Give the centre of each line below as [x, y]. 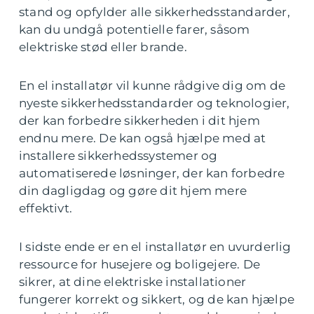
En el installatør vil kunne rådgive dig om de [152, 85]
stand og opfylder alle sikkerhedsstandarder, [155, 12]
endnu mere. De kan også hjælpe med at [143, 138]
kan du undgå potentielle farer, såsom [135, 29]
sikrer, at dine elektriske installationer [133, 281]
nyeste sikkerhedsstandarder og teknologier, [155, 103]
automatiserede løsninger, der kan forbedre [152, 173]
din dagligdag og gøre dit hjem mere [133, 190]
